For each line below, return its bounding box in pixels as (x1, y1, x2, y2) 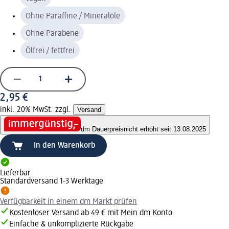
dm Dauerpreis (81, 125, 124, 133)
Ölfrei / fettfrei (26, 47, 75, 55)
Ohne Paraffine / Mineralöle (26, 12, 120, 20)
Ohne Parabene (26, 29, 79, 38)
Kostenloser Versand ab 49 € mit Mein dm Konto (9, 209, 172, 218)
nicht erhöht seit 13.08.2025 (124, 125, 206, 133)
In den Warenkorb (34, 142, 96, 150)
